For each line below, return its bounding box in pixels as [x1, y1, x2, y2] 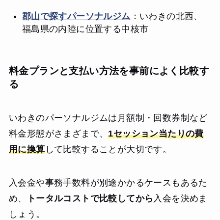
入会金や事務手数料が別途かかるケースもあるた [8, 177, 208, 188]
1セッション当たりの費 [108, 129, 204, 139]
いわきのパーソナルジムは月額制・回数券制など [8, 113, 208, 123]
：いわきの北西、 [130, 11, 203, 21]
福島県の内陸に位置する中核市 [22, 24, 149, 34]
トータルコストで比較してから [27, 193, 154, 203]
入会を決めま [153, 193, 208, 203]
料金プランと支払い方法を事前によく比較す [8, 65, 209, 76]
